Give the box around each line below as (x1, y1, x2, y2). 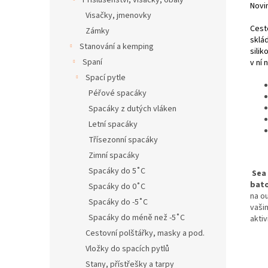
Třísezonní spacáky (89, 134, 158, 146)
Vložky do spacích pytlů (86, 243, 169, 255)
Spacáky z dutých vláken (89, 103, 176, 115)
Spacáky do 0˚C (89, 181, 145, 193)
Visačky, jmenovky (86, 10, 151, 22)
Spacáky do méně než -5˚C (89, 212, 185, 224)
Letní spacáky (89, 118, 138, 130)
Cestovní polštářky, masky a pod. (86, 227, 205, 239)
